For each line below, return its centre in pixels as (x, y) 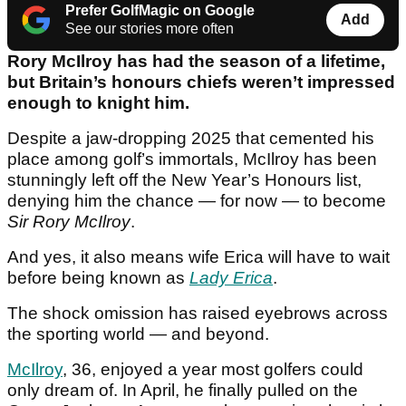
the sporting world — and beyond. (138, 334)
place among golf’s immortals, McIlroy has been (192, 159)
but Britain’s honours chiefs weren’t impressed (201, 82)
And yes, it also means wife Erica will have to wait (198, 257)
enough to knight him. (98, 103)
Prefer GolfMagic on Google (160, 11)
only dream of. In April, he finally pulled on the (183, 391)
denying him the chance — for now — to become (197, 201)
